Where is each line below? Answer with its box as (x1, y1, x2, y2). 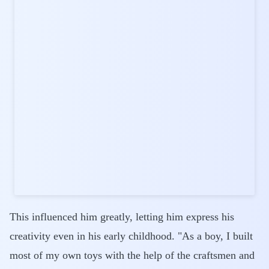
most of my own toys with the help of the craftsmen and (10, 249, 255, 261)
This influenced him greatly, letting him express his (10, 211, 234, 223)
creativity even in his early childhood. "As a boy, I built (10, 230, 253, 242)
